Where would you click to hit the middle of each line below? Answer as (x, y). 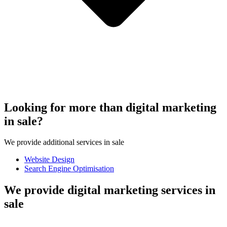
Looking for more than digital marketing (110, 107)
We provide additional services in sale (64, 142)
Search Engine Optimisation (69, 169)
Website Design (49, 160)
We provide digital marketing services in (110, 190)
